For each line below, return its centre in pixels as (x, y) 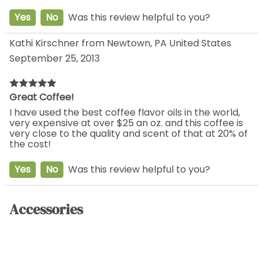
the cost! (30, 144)
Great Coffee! (42, 97)
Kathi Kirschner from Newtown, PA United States (120, 43)
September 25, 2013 (55, 59)
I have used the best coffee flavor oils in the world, (125, 113)
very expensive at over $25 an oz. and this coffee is (126, 123)
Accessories (46, 209)
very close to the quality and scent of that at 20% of (129, 134)
